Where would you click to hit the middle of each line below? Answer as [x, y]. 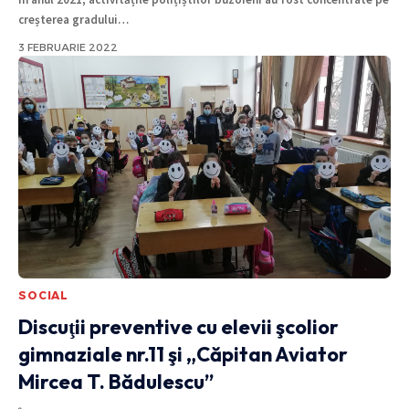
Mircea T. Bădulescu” [116, 382]
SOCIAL [44, 296]
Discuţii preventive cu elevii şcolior [178, 327]
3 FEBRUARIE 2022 [68, 47]
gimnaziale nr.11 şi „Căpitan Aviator [183, 355]
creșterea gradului [68, 19]
